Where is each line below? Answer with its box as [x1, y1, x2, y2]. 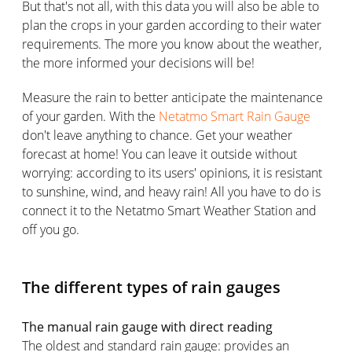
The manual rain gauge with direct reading [22, 317, 273, 335]
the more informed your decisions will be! [22, 53, 255, 71]
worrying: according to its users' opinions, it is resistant [22, 163, 322, 181]
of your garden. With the [22, 107, 159, 125]
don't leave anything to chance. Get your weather [22, 126, 292, 144]
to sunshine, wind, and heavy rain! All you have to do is [22, 182, 321, 200]
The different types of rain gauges [22, 276, 280, 298]
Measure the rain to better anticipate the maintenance [22, 88, 323, 106]
